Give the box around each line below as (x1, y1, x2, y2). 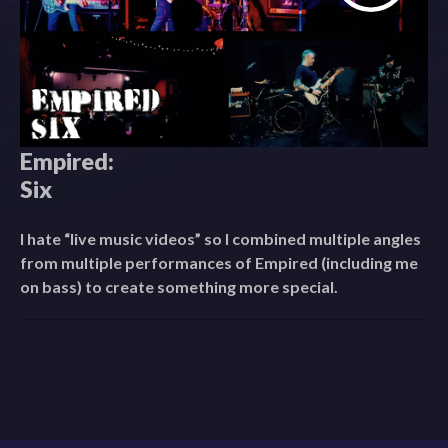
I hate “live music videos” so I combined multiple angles (20, 229, 421, 249)
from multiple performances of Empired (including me (20, 253, 418, 273)
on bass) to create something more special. (20, 277, 338, 297)
